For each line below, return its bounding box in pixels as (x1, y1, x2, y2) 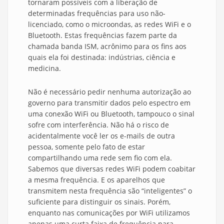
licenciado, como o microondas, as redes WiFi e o (28, 19, 191, 29)
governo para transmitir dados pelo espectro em (28, 98, 190, 108)
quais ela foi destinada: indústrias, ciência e (28, 52, 175, 62)
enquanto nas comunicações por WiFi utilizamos (28, 208, 190, 218)
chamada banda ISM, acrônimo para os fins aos (28, 41, 186, 51)
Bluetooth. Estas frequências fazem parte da (28, 30, 177, 40)
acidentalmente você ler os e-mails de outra (28, 131, 175, 141)
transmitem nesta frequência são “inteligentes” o (28, 186, 192, 196)
